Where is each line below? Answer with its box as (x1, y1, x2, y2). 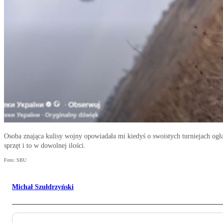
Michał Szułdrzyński (12, 183, 74, 191)
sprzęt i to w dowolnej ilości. (4, 142, 86, 150)
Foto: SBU (4, 157, 26, 163)
